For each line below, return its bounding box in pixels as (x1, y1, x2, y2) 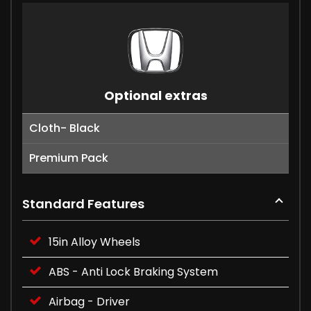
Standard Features (22, 194, 144, 212)
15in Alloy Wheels (49, 233, 140, 250)
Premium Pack (29, 149, 108, 166)
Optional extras (103, 86, 208, 104)
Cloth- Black (29, 119, 100, 136)
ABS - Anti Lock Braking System (49, 263, 218, 280)
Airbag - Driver (49, 293, 130, 310)
